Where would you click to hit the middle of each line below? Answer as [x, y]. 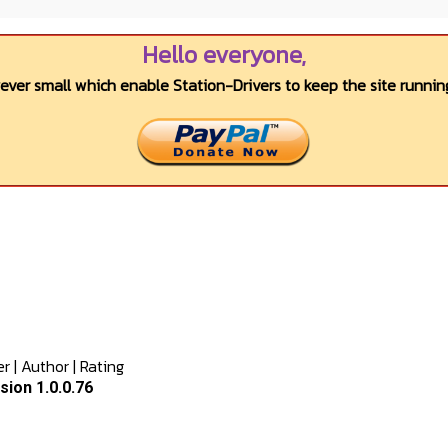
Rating [102, 366]
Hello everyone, [224, 55]
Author [45, 366]
